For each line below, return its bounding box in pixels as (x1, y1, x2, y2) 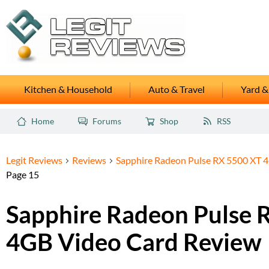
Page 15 (6, 169, 39, 180)
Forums (92, 116, 121, 126)
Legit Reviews (6, 155, 62, 166)
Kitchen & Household (24, 84, 112, 95)
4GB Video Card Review (6, 229, 262, 256)
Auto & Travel (148, 84, 205, 95)
